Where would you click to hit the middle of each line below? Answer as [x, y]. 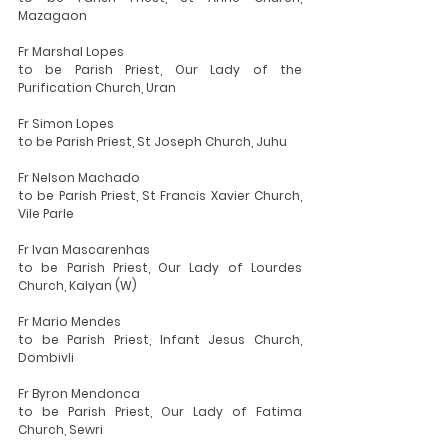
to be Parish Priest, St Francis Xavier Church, [160, 195]
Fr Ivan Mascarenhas [84, 249]
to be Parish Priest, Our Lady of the [160, 69]
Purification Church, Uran [97, 87]
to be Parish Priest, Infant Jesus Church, [160, 339]
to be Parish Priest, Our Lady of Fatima [160, 411]
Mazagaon [52, 15]
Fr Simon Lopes [66, 123]
